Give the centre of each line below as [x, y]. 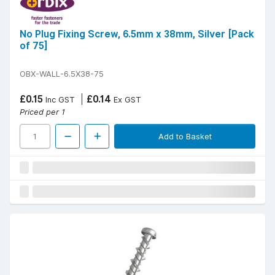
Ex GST [126, 100]
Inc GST [59, 100]
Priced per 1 [42, 112]
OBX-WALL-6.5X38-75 [62, 74]
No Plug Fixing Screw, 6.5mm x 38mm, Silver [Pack [137, 34]
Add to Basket [185, 137]
